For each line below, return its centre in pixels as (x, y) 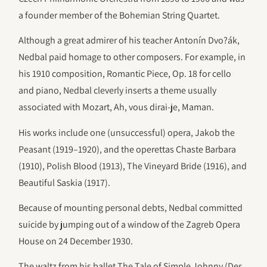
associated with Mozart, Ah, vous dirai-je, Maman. (117, 107)
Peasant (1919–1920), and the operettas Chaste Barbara (128, 149)
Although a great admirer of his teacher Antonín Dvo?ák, (129, 41)
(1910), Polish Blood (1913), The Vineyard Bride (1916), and (133, 166)
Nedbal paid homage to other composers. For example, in (132, 57)
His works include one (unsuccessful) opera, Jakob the (127, 132)
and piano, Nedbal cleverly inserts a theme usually (118, 91)
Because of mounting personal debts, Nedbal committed (131, 207)
